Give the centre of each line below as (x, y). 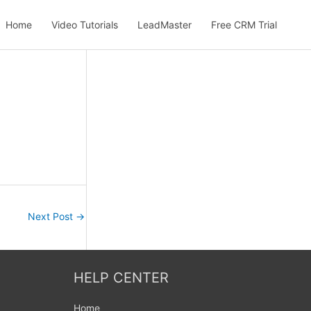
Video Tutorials (85, 24)
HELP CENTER (121, 277)
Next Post (52, 216)
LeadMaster (165, 24)
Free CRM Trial (244, 24)
